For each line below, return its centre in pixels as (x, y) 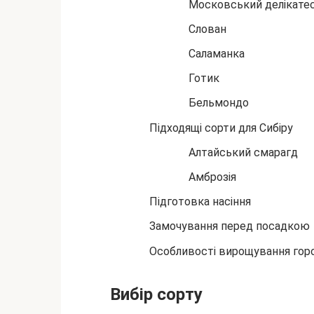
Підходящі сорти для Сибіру (221, 128)
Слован (207, 29)
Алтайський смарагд (243, 152)
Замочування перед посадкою (230, 226)
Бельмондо (219, 103)
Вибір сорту (156, 294)
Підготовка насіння (200, 202)
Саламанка (217, 54)
